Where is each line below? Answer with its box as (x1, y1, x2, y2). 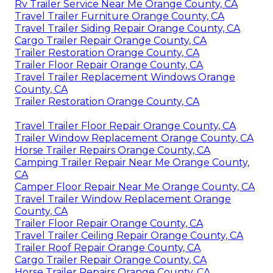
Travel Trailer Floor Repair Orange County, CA (15, 120, 236, 132)
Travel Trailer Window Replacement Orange (15, 193, 231, 205)
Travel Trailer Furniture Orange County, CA (15, 10, 224, 23)
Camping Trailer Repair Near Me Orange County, (15, 157, 249, 169)
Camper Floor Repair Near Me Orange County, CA (15, 181, 255, 193)
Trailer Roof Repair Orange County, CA (15, 242, 200, 254)
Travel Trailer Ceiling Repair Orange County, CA (15, 230, 243, 242)
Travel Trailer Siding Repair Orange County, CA (15, 23, 240, 35)
